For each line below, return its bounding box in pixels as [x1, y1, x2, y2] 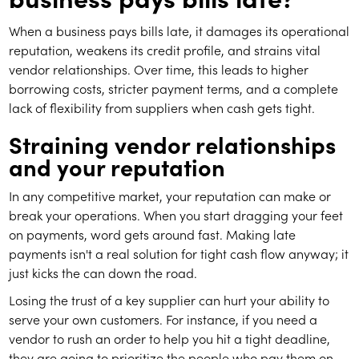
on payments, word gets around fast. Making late [9, 225, 296, 244]
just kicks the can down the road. [9, 264, 198, 282]
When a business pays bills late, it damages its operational [9, 22, 350, 40]
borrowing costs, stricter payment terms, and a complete [9, 79, 339, 98]
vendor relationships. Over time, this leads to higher [9, 60, 309, 79]
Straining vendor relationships [9, 127, 337, 161]
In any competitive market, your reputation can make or [9, 187, 332, 205]
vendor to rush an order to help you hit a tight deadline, [9, 329, 331, 348]
